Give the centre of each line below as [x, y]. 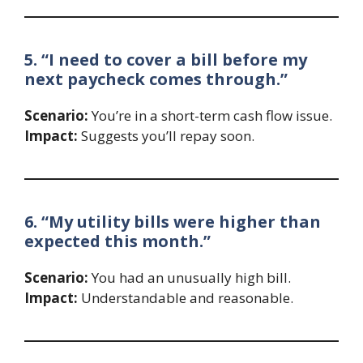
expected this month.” [117, 241]
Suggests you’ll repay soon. [166, 136]
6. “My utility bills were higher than [173, 222]
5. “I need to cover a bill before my [166, 60]
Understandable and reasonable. [186, 298]
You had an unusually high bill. [190, 278]
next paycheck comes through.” [156, 79]
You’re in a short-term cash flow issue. [210, 116]
